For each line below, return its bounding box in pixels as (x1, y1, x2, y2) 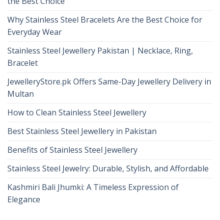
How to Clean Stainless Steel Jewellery (7, 107, 146, 118)
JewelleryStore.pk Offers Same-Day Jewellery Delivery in (7, 76, 211, 87)
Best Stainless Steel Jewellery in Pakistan (7, 126, 157, 137)
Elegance (7, 194, 40, 205)
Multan (7, 88, 34, 100)
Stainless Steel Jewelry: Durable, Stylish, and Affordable (7, 163, 209, 174)
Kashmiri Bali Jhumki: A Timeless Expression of (7, 182, 179, 193)
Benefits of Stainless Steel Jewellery (7, 144, 137, 156)
